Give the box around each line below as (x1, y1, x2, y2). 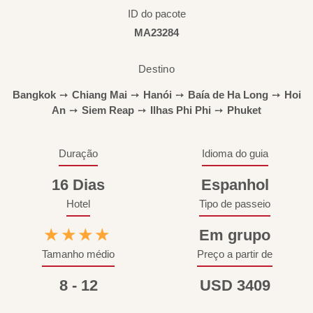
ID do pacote (127, 8, 186, 20)
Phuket (227, 104, 261, 116)
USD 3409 (199, 277, 270, 294)
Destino (138, 63, 175, 75)
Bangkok (12, 89, 56, 101)
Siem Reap (82, 104, 134, 116)
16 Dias (52, 176, 105, 194)
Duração (59, 147, 98, 159)
